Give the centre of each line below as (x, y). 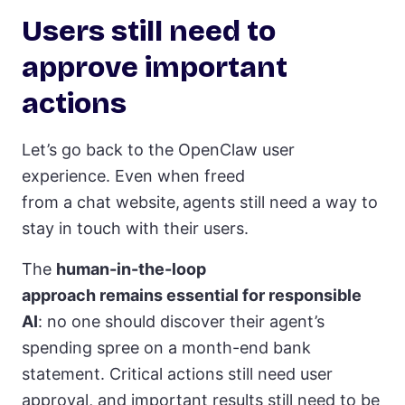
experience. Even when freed (133, 175)
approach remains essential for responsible (192, 295)
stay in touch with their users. (137, 228)
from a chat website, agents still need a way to (200, 202)
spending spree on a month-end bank (166, 347)
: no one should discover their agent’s (181, 321)
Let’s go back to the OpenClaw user (158, 149)
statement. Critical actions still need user (177, 373)
